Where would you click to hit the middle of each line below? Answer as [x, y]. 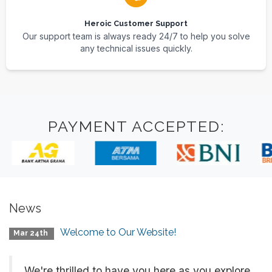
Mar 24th [32, 233]
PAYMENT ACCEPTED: [136, 126]
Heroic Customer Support [136, 23]
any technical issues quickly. [136, 48]
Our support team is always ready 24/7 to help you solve [136, 36]
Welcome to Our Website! [118, 232]
